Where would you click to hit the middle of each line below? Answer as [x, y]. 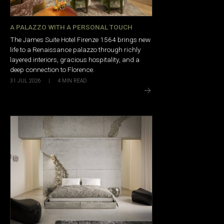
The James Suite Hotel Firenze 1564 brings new [80, 40]
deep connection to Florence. [52, 70]
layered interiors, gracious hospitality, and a [75, 60]
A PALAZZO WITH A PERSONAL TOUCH [71, 27]
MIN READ [74, 81]
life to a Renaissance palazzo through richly [75, 50]
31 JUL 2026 [25, 80]
